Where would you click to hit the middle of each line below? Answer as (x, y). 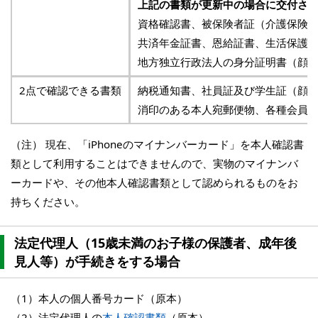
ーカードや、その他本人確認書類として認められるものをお (154, 183)
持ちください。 (48, 202)
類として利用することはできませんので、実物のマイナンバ (154, 164)
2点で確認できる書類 (70, 91)
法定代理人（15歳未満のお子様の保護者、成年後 (155, 243)
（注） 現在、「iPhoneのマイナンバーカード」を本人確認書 (157, 144)
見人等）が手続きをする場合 (97, 262)
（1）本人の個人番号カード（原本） (99, 298)
